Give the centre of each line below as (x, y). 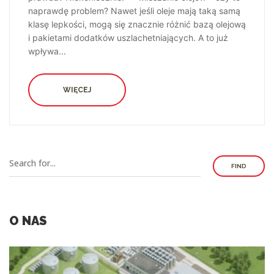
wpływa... (47, 51)
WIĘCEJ (77, 90)
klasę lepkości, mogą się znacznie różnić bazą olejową (137, 24)
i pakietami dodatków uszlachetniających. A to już (128, 38)
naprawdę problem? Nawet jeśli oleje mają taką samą (134, 11)
